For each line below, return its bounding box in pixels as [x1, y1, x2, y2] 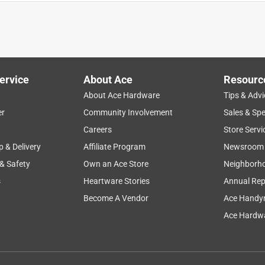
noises [137, 29, 161, 38]
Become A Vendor [83, 193, 149, 203]
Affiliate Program [83, 141, 146, 151]
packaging [187, 29, 225, 38]
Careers [83, 124, 112, 134]
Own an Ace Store [83, 159, 149, 169]
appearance [67, 29, 111, 38]
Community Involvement [83, 107, 173, 117]
